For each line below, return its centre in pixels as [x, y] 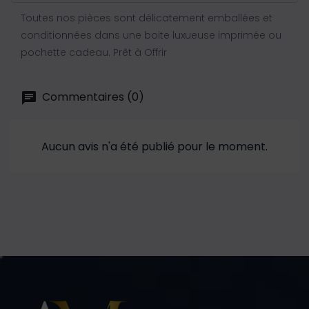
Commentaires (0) [92, 97]
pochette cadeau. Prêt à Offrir [94, 52]
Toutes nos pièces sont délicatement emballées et [147, 18]
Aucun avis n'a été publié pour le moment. [154, 146]
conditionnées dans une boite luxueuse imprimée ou [151, 35]
